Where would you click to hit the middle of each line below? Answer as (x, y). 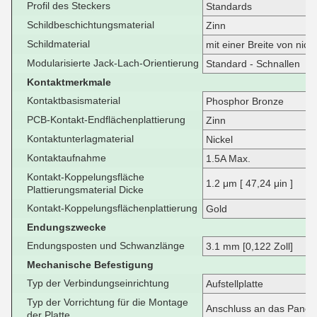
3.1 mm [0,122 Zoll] (249, 246)
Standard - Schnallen (253, 64)
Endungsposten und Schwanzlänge (106, 246)
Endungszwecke (67, 227)
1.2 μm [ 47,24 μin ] (249, 183)
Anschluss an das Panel (259, 309)
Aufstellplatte (235, 284)
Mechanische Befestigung (90, 265)
